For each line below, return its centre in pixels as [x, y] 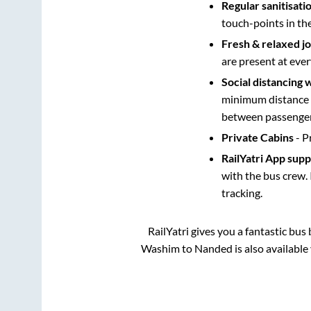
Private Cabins [257, 137]
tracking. [242, 192]
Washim [160, 248]
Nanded [213, 248]
